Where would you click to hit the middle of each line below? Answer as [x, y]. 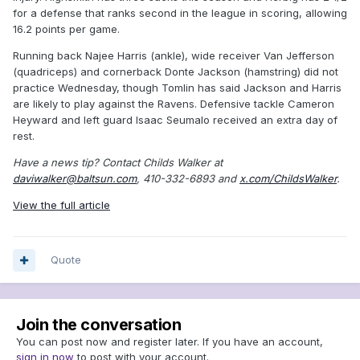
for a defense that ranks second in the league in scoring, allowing [180, 12]
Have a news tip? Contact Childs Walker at [118, 162]
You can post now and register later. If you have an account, [170, 342]
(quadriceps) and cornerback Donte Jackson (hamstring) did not [176, 71]
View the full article [61, 205]
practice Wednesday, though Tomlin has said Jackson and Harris [177, 87]
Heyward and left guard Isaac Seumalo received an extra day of [175, 119]
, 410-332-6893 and [188, 178]
